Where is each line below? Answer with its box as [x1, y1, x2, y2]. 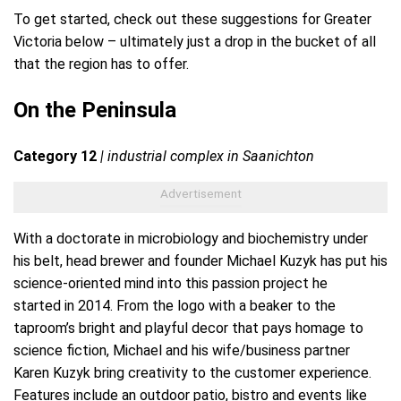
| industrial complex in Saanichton [100, 148, 314, 166]
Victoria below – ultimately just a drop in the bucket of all [13, 33, 376, 51]
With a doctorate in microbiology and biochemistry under [13, 230, 368, 248]
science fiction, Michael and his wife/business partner [13, 342, 350, 360]
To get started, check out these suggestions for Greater [13, 11, 371, 29]
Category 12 [13, 148, 100, 166]
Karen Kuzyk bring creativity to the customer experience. [13, 364, 371, 382]
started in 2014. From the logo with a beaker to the [13, 297, 336, 315]
